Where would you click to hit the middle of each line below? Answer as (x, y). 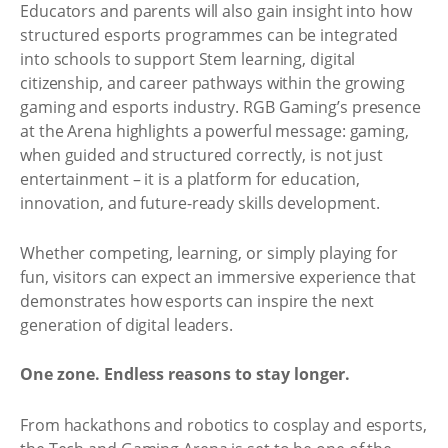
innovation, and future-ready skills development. (200, 203)
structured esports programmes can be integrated (209, 35)
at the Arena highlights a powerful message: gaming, (214, 131)
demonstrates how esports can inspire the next (197, 300)
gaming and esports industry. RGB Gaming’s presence (220, 107)
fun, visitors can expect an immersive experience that (218, 276)
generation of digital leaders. (126, 324)
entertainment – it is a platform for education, (190, 179)
